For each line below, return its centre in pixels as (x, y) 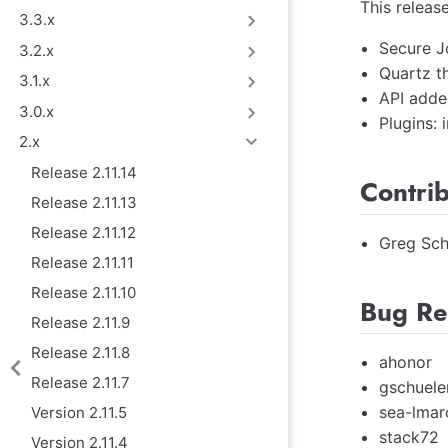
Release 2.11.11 (82, 262)
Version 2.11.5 (78, 412)
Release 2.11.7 (80, 382)
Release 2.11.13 (83, 202)
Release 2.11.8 (80, 352)
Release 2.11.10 (83, 292)
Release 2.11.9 (80, 322)
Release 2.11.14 (83, 172)
